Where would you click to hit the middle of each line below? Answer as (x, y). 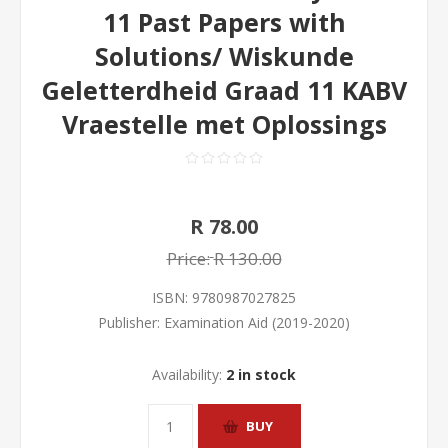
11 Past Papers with (224, 22)
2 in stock (261, 374)
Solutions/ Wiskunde (224, 56)
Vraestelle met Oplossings (224, 124)
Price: (188, 258)
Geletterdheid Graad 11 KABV (224, 90)
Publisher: (129, 322)
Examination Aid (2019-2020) (257, 322)
